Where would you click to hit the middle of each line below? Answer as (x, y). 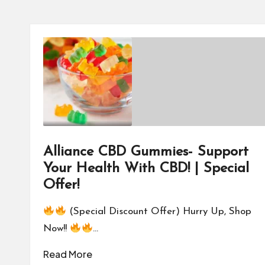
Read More (68, 254)
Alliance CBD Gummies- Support (146, 152)
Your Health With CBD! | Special (146, 169)
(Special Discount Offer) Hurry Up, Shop (159, 211)
